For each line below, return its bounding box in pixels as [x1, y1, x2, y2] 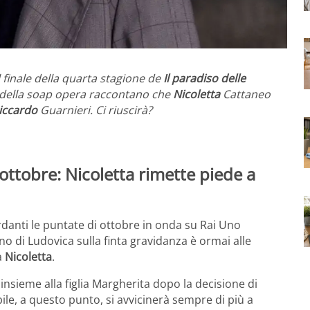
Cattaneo [220, 86, 271, 102]
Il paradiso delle [163, 71, 246, 86]
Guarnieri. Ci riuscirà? [37, 102, 152, 118]
